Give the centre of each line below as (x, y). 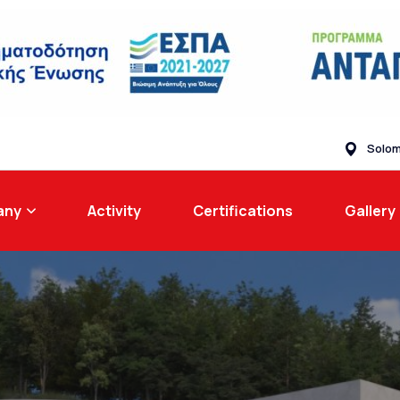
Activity (114, 211)
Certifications (242, 211)
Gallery (370, 211)
